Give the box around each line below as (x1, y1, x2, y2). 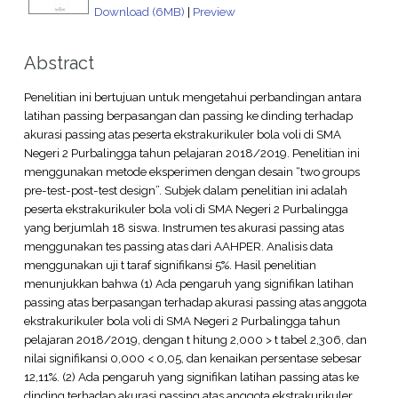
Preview (192, 4, 235, 19)
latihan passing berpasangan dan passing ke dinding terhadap (23, 107, 353, 123)
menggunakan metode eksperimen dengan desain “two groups (23, 163, 360, 179)
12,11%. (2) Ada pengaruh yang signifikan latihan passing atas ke (23, 369, 359, 384)
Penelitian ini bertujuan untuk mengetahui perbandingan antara (23, 89, 362, 104)
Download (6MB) (93, 4, 185, 19)
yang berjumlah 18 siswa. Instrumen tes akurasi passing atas (23, 219, 344, 235)
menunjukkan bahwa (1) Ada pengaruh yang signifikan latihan (23, 275, 354, 291)
